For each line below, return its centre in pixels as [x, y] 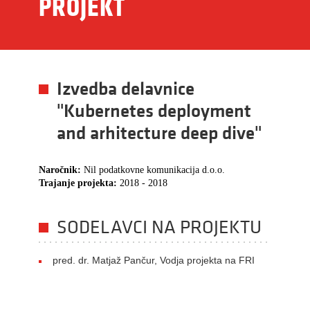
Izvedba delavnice [126, 88]
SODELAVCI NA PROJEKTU [159, 227]
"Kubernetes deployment [154, 110]
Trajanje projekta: [79, 183]
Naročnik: [61, 170]
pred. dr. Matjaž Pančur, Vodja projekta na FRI [154, 260]
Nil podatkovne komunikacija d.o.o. [154, 170]
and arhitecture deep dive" [159, 133]
